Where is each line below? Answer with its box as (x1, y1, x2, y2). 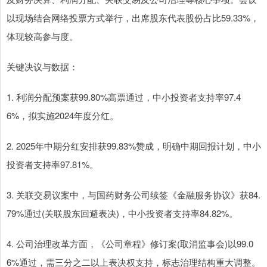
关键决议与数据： (7, 60, 78, 73)
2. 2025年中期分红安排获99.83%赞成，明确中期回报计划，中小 (7, 139, 261, 153)
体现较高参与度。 (7, 30, 78, 43)
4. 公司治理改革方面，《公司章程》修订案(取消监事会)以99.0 (7, 237, 253, 250)
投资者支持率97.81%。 (7, 158, 98, 171)
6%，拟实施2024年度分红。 (7, 109, 119, 122)
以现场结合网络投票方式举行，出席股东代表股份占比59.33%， (7, 11, 259, 24)
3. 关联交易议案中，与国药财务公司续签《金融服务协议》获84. (7, 188, 260, 201)
